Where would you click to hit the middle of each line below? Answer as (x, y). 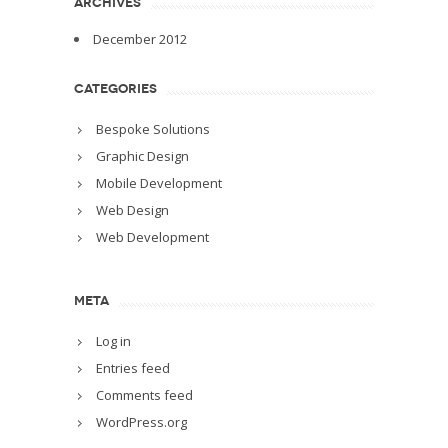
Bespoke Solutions (153, 128)
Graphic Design (142, 155)
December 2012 (140, 38)
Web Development (152, 236)
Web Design (132, 209)
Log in (113, 340)
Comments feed (144, 394)
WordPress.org (141, 421)
